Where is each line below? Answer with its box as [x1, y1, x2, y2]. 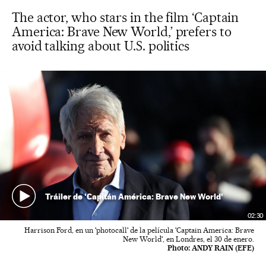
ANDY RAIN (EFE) [192, 243, 254, 252]
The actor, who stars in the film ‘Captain [12, 9, 239, 25]
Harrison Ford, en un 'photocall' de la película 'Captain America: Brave [24, 226, 254, 235]
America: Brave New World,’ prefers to [12, 24, 232, 39]
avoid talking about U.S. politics [12, 38, 190, 53]
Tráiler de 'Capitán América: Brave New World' [45, 191, 223, 201]
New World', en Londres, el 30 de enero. [123, 235, 254, 243]
